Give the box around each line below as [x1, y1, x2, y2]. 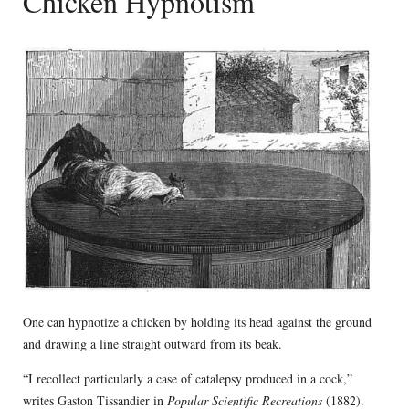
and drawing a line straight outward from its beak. [22, 335, 282, 353]
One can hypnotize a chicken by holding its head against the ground [22, 313, 372, 331]
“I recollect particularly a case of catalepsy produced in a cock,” [22, 370, 352, 388]
